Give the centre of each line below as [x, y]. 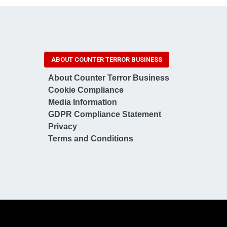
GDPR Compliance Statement [105, 115]
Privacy [63, 127]
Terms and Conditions [91, 139]
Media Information [83, 102]
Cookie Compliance [86, 90]
